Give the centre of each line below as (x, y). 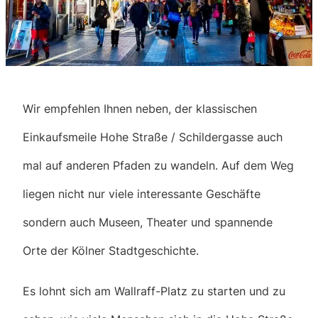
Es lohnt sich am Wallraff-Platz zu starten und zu (154, 291)
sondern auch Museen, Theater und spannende (148, 223)
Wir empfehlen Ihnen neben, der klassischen (140, 109)
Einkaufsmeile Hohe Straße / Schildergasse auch (153, 137)
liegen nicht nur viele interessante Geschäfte (142, 194)
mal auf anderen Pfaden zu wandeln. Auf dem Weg (158, 166)
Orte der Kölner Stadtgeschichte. (111, 251)
